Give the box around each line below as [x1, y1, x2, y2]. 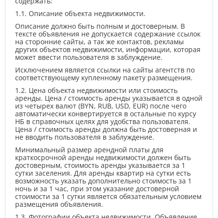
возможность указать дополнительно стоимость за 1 [15, 176, 192, 185]
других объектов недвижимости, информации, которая [15, 45, 200, 54]
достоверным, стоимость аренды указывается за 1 [15, 161, 185, 170]
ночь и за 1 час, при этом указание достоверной [15, 184, 179, 193]
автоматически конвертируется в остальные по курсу [15, 109, 196, 118]
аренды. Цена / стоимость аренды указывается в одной [15, 93, 202, 103]
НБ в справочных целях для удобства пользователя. [15, 117, 190, 126]
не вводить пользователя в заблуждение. [15, 132, 154, 142]
